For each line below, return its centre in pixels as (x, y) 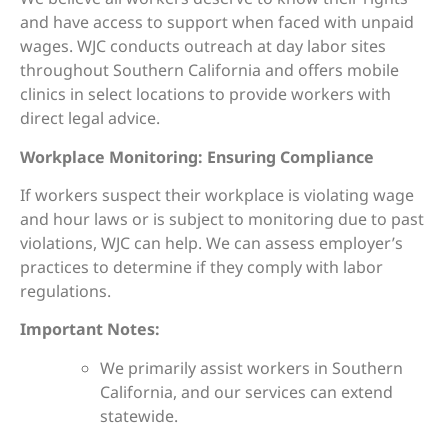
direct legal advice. (90, 118)
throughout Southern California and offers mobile (209, 70)
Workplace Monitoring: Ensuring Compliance (197, 156)
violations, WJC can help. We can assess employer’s (211, 242)
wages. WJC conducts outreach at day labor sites (203, 46)
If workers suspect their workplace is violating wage (217, 194)
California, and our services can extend (246, 391)
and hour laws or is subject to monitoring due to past (222, 218)
